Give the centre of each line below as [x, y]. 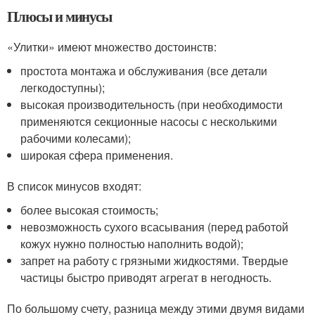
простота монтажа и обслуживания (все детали [144, 71]
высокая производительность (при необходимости [152, 105]
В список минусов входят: [74, 186]
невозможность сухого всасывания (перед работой [155, 227]
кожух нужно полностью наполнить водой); [132, 244]
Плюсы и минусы [60, 17]
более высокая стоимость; [90, 210]
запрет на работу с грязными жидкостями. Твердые [155, 261]
